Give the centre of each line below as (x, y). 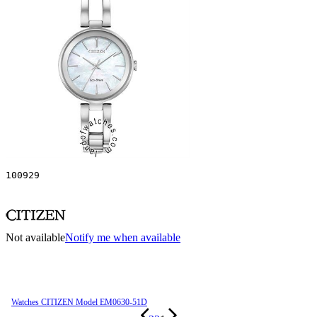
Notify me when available (123, 237)
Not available (35, 237)
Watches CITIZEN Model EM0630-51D (79, 302)
